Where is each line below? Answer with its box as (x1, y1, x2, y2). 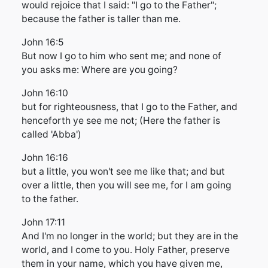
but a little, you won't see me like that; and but (22, 166, 225, 177)
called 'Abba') (22, 129, 81, 140)
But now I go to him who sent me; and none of (22, 50, 221, 62)
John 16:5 (22, 36, 64, 48)
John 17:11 (22, 217, 65, 228)
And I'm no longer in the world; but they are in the (22, 230, 238, 242)
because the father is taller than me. (22, 13, 181, 25)
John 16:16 (22, 152, 68, 163)
